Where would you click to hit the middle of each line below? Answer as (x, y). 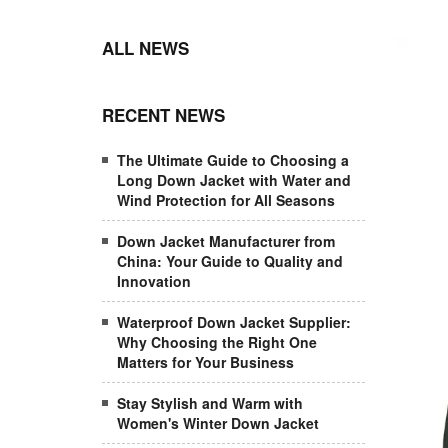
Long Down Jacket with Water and (234, 180)
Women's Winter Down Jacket (218, 423)
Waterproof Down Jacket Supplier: (234, 322)
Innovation (154, 281)
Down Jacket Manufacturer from (226, 241)
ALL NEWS (145, 48)
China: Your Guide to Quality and (230, 261)
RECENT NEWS (163, 115)
